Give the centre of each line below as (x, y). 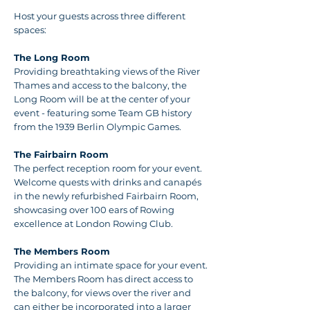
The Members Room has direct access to (103, 279)
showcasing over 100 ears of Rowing (94, 210)
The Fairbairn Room (61, 154)
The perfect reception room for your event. (108, 168)
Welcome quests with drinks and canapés (108, 182)
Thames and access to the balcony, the (100, 85)
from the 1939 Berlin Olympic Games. (98, 127)
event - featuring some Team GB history (103, 113)
